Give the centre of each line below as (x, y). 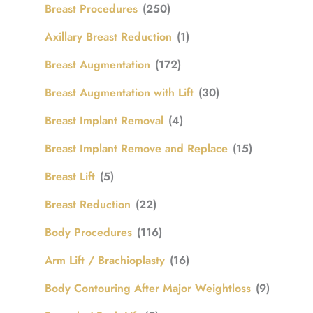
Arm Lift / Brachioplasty (105, 260)
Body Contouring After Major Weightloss (148, 288)
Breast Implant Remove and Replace (136, 148)
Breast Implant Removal (104, 120)
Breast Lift (70, 176)
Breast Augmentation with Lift (119, 92)
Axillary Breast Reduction (108, 36)
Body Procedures (88, 232)
